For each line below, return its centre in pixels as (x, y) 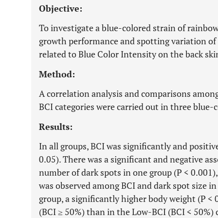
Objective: (61, 8)
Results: (56, 127)
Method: (57, 74)
